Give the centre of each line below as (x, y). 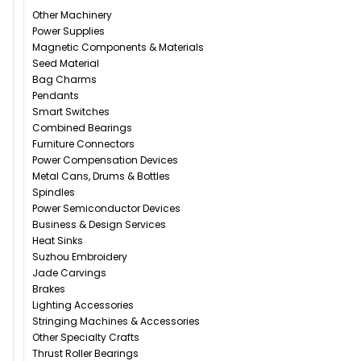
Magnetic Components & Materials (118, 48)
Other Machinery (72, 15)
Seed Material (66, 64)
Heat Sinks (58, 241)
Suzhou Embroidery (80, 257)
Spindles (54, 193)
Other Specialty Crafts (86, 338)
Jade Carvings (69, 273)
